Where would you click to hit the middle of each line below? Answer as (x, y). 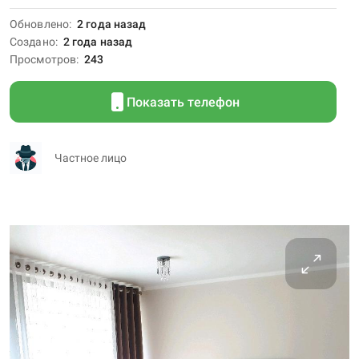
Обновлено (39, 24)
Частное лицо (91, 158)
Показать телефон (183, 102)
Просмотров (43, 59)
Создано (32, 42)
